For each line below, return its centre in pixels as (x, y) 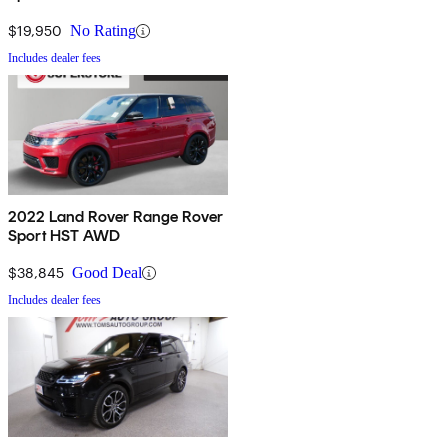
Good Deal (107, 273)
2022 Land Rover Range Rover (116, 217)
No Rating (103, 31)
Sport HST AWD (64, 236)
